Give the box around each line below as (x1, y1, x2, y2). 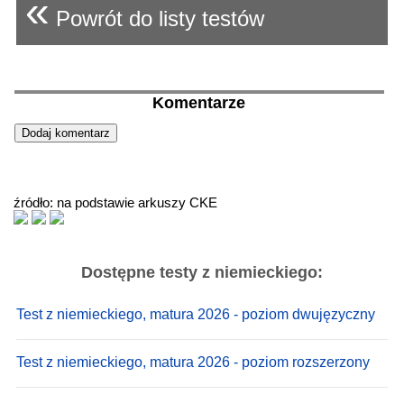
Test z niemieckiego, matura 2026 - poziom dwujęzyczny (16, 306, 375, 322)
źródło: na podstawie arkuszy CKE (14, 194, 217, 210)
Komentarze (152, 93, 246, 112)
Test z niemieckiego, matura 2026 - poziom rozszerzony (16, 353, 370, 370)
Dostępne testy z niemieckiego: (81, 262, 323, 281)
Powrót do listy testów (50, 5, 264, 31)
